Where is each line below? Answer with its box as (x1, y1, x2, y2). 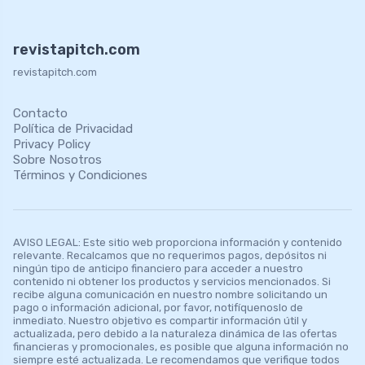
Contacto (13, 105, 68, 121)
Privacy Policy (13, 136, 90, 152)
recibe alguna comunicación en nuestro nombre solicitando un (13, 288, 328, 301)
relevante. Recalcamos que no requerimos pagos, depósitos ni (13, 248, 327, 262)
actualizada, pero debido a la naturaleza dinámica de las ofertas (13, 327, 337, 340)
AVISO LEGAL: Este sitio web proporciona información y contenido (13, 235, 342, 248)
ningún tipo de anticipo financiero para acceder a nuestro (13, 262, 303, 275)
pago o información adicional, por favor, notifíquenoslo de (13, 301, 303, 314)
